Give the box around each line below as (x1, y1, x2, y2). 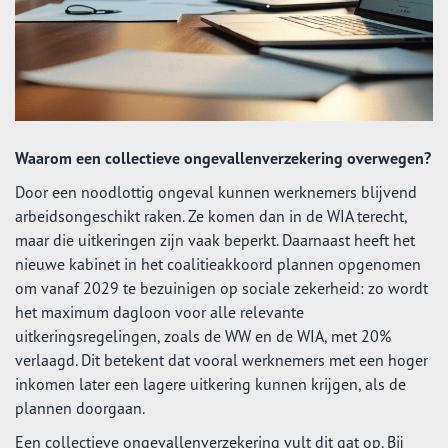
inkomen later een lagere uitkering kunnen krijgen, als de (15, 374, 406, 394)
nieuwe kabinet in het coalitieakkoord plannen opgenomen (15, 254, 421, 274)
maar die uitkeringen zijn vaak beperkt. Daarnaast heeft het (15, 230, 415, 250)
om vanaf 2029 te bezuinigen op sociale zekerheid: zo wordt (15, 278, 428, 298)
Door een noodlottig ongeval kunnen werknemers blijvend (15, 182, 417, 202)
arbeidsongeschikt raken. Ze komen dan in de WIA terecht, (15, 206, 407, 226)
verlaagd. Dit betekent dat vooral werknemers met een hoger (15, 350, 428, 370)
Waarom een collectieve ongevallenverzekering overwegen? (15, 148, 431, 168)
